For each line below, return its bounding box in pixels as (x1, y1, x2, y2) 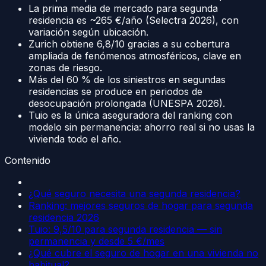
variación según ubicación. (28, 26, 148, 38)
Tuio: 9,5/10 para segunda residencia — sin (28, 223, 222, 235)
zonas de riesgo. (28, 61, 102, 74)
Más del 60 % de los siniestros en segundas (28, 73, 226, 85)
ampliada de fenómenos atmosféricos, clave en (28, 49, 241, 62)
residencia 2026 (28, 211, 99, 223)
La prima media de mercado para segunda (28, 2, 218, 14)
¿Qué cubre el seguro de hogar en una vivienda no (28, 246, 258, 259)
